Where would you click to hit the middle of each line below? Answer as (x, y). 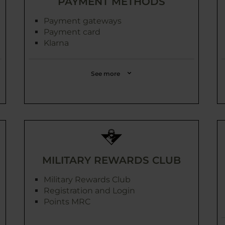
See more (105, 74)
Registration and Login (89, 191)
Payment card (72, 32)
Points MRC (67, 202)
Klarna (56, 43)
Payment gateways (83, 21)
